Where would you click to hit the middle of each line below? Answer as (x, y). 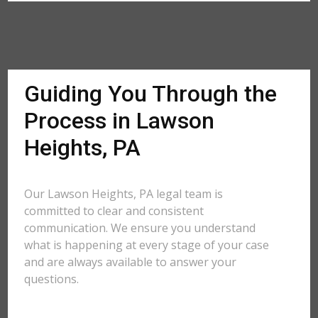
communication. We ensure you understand (140, 228)
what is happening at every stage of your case (147, 245)
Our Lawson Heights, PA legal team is (124, 194)
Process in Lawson (120, 121)
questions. (52, 279)
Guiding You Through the (151, 94)
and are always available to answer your (131, 262)
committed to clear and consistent (114, 211)
